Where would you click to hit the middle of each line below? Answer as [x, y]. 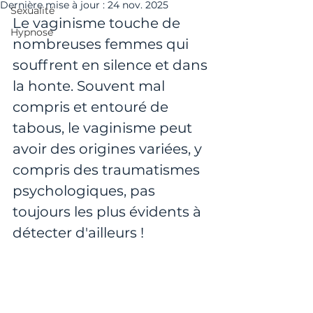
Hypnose [32, 32]
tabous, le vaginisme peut [104, 128]
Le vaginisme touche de [98, 23]
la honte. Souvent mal [90, 86]
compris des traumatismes [108, 170]
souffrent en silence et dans [112, 65]
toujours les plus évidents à [109, 212]
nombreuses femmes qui [102, 44]
